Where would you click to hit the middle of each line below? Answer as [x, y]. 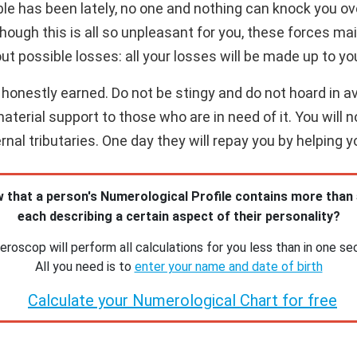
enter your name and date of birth [228, 267]
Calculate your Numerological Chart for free [182, 300]
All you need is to [84, 267]
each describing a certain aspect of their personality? [178, 216]
